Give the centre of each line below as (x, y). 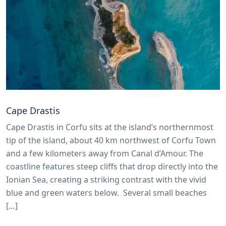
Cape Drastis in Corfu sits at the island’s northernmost (110, 127)
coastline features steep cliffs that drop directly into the (112, 167)
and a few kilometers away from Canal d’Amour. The (105, 154)
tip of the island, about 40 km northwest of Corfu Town (111, 140)
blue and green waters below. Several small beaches (106, 193)
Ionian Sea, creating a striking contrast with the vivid (106, 180)
